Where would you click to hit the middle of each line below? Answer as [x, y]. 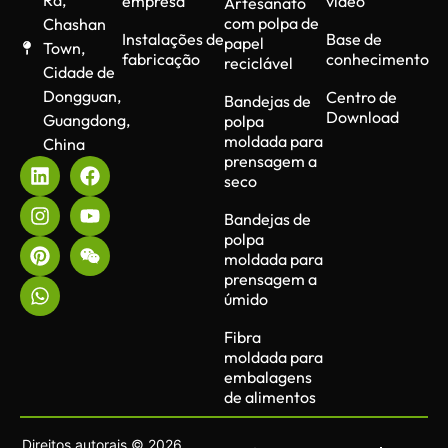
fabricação [161, 58]
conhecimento [377, 58]
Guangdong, [86, 119]
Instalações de [173, 38]
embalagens [268, 376]
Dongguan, [81, 95]
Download [362, 116]
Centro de [361, 96]
